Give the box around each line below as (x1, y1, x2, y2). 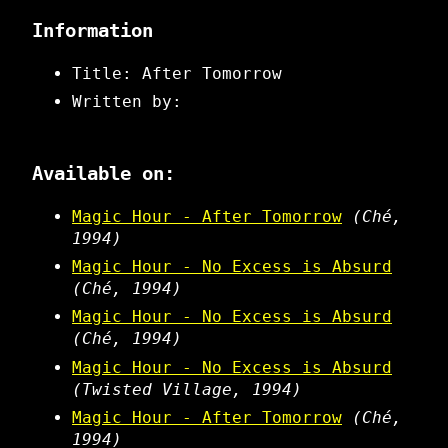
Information (32, 19, 153, 41)
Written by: (72, 91, 182, 111)
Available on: (32, 162, 175, 184)
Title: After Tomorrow (72, 63, 282, 83)
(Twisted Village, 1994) (72, 379, 302, 399)
